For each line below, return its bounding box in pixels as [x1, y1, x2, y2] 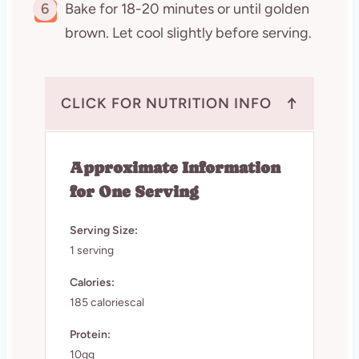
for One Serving [69, 182, 199, 201]
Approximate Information [69, 158, 280, 177]
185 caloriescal [69, 295, 144, 309]
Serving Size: [69, 223, 138, 237]
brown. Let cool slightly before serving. [64, 23, 312, 42]
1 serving [69, 243, 114, 257]
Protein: [69, 327, 111, 341]
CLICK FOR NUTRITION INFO [60, 94, 272, 112]
